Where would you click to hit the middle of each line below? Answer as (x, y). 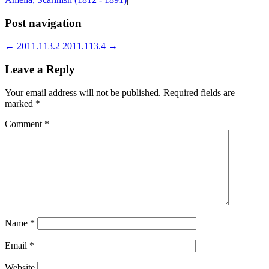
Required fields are (199, 92)
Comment (25, 124)
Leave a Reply (40, 70)
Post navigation (43, 23)
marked (20, 103)
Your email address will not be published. (83, 92)
